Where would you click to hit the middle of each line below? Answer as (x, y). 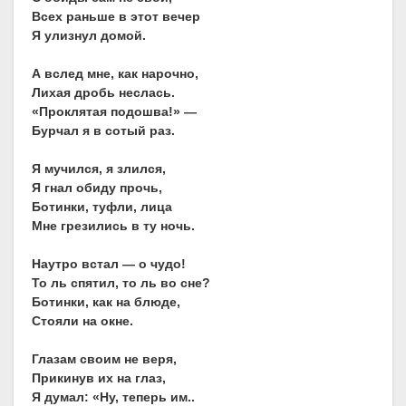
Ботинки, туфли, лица (102, 207)
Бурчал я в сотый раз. (103, 131)
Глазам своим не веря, (104, 359)
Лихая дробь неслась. (103, 93)
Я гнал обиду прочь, (97, 188)
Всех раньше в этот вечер (116, 17)
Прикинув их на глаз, (99, 378)
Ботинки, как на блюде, (106, 302)
